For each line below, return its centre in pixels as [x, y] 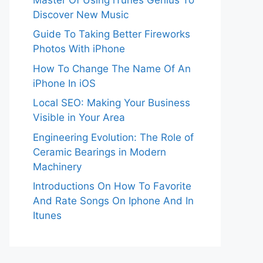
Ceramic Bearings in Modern [100, 152]
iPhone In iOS [64, 83]
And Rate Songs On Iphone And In [113, 201]
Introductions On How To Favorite [112, 186]
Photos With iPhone [79, 49]
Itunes [47, 216]
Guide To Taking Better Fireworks [112, 34]
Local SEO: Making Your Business [112, 103]
